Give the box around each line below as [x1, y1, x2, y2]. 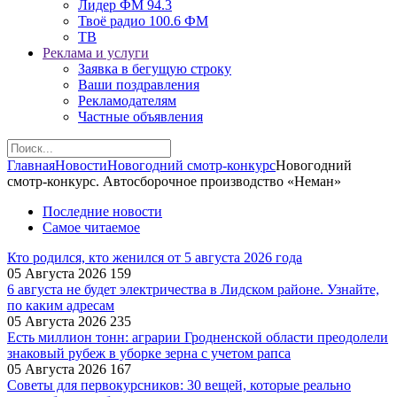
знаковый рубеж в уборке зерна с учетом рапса [7, 346, 291, 361]
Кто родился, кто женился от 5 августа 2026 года [7, 250, 302, 265]
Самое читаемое [43, 220, 140, 235]
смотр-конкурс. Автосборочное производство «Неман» [7, 174, 341, 189]
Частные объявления [78, 109, 203, 124]
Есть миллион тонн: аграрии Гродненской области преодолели [7, 330, 388, 345]
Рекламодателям [78, 93, 176, 108]
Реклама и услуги [43, 45, 149, 60]
